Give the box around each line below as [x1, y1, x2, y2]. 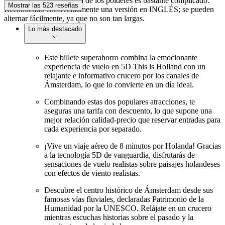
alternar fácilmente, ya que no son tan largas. [4, 14, 145, 23]
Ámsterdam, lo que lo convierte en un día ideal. [44, 80, 194, 89]
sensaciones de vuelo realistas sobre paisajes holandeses [44, 160, 220, 169]
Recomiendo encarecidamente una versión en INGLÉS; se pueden [4, 5, 214, 14]
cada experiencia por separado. [44, 125, 142, 134]
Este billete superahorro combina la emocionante [44, 53, 197, 62]
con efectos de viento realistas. [44, 169, 140, 178]
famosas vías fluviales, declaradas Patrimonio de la [44, 195, 204, 204]
